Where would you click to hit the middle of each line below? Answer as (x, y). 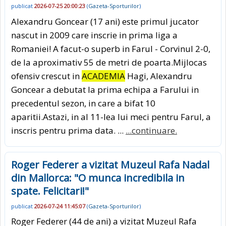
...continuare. (151, 130)
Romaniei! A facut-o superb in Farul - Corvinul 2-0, (111, 48)
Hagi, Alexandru (159, 76)
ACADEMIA (103, 76)
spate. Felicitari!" (50, 191)
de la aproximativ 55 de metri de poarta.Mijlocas (109, 62)
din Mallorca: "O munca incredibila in (98, 178)
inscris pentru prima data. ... (68, 130)
